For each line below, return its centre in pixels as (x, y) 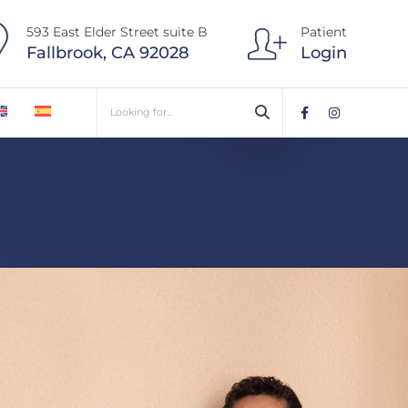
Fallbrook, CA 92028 (108, 53)
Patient (324, 32)
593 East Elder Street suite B (117, 32)
